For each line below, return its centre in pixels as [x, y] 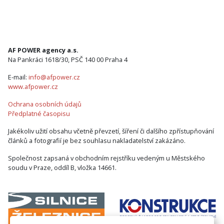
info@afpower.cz [54, 77]
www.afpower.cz [33, 86]
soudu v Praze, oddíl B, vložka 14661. [62, 167]
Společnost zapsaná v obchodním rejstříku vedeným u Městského [106, 158]
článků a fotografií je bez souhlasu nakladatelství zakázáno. [97, 140]
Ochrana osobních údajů [45, 104]
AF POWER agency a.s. [43, 50]
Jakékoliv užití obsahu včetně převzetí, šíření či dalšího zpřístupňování [111, 131]
